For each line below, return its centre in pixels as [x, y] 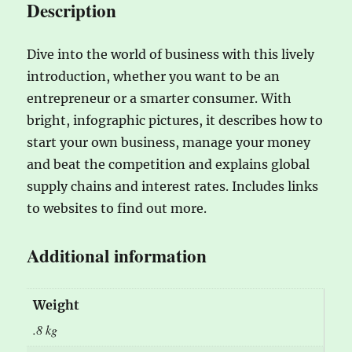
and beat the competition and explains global [169, 165]
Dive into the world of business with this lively [171, 55]
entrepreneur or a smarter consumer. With [159, 99]
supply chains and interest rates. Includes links [173, 187]
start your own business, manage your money [169, 143]
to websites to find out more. [117, 209]
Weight [57, 305]
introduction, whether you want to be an [154, 77]
